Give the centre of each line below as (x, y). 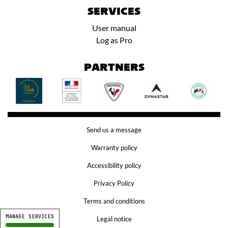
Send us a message (114, 130)
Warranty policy (114, 148)
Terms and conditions (114, 201)
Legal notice (114, 219)
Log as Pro (114, 40)
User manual (114, 27)
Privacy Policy (114, 183)
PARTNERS (114, 68)
